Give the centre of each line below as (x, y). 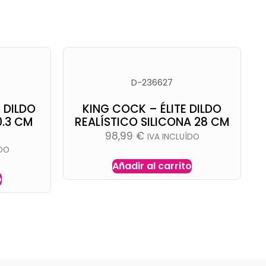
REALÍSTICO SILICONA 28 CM (152, 122)
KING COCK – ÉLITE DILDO (152, 109)
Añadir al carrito (152, 166)
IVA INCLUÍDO (173, 137)
